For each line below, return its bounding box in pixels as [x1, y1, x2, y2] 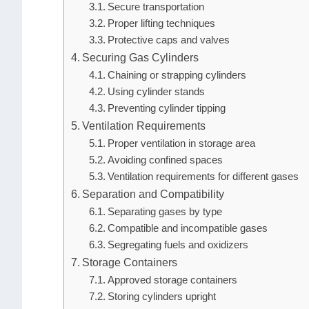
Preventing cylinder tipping [107, 103, 226, 114]
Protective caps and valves [107, 34, 230, 46]
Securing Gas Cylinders [82, 51, 199, 64]
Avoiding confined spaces [107, 154, 223, 166]
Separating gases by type [107, 206, 222, 218]
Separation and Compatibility [82, 188, 225, 201]
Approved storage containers [107, 275, 237, 286]
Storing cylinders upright [107, 291, 216, 303]
